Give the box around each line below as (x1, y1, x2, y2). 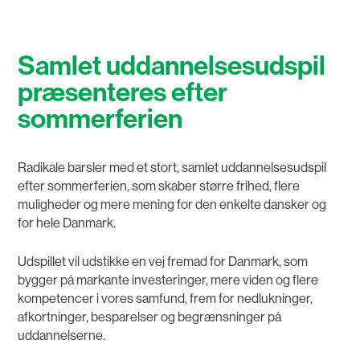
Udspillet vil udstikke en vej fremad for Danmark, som (18, 254, 309, 270)
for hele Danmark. (18, 215, 117, 231)
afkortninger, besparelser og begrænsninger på (18, 309, 282, 325)
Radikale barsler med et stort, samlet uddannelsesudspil (18, 160, 327, 176)
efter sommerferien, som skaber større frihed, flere (18, 178, 301, 194)
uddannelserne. (18, 328, 106, 344)
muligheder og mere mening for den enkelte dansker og (18, 197, 327, 213)
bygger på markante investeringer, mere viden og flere (18, 272, 319, 288)
